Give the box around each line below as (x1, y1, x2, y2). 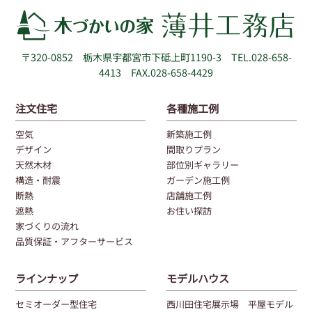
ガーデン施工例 (166, 173, 230, 187)
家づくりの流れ (15, 219, 79, 233)
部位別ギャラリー (166, 157, 239, 171)
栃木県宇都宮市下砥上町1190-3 (82, 49, 221, 65)
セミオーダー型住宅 (15, 297, 97, 311)
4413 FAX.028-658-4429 (99, 65, 213, 80)
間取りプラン (166, 142, 221, 156)
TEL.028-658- (231, 49, 292, 65)
